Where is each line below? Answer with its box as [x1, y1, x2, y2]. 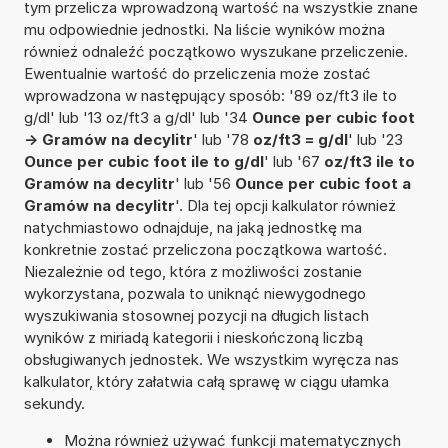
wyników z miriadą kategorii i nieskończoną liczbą [23, 327, 363, 347]
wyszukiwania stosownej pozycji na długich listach [23, 305, 369, 325]
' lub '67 [263, 151, 324, 171]
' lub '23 [347, 129, 403, 149]
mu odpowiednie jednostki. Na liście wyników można [23, 19, 385, 39]
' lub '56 [174, 173, 235, 193]
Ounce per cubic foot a [234, 173, 411, 193]
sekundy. [23, 393, 85, 413]
